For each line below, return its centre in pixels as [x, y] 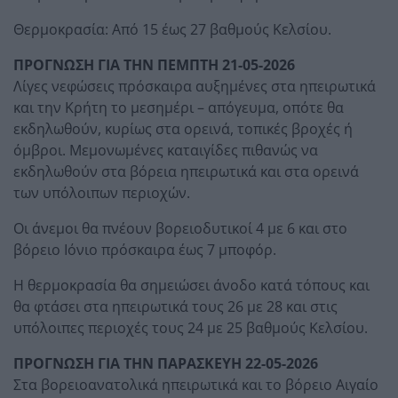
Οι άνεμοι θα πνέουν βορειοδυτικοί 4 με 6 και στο [180, 228]
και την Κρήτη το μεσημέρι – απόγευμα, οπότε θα [179, 107]
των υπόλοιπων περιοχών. [102, 192]
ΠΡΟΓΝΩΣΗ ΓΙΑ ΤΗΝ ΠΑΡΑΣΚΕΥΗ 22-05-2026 [166, 363]
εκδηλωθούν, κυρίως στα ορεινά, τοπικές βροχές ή [183, 128]
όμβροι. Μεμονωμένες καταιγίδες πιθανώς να [166, 150]
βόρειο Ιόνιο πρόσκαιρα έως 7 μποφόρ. [145, 249]
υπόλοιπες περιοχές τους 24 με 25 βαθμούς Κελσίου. [191, 327]
